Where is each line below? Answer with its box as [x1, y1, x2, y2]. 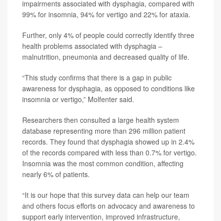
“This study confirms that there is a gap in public [22, 73, 172, 82]
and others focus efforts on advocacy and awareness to [22, 201, 195, 211]
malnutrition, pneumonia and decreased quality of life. [22, 52, 189, 62]
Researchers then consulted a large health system [22, 115, 179, 125]
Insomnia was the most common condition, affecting [22, 158, 184, 168]
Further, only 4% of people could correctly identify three [22, 30, 194, 40]
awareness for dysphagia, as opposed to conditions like [22, 83, 195, 93]
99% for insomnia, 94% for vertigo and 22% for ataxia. [22, 9, 190, 19]
